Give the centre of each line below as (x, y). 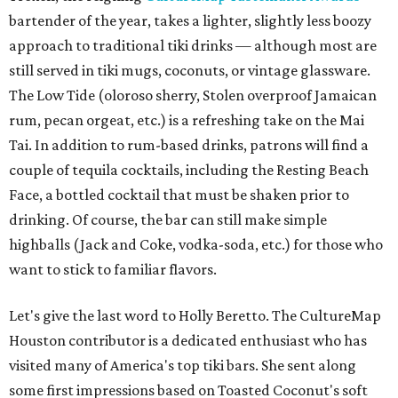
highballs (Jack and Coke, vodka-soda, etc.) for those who (196, 245)
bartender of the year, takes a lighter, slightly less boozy (190, 21)
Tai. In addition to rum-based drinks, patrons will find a (189, 145)
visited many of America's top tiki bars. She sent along (183, 366)
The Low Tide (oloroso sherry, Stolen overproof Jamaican (193, 96)
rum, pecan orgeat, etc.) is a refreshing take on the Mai (187, 120)
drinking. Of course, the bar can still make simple (168, 220)
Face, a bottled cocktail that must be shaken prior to (179, 195)
